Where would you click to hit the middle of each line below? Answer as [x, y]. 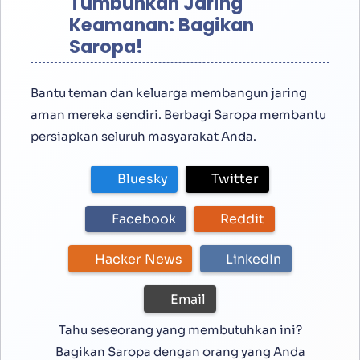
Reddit [242, 219]
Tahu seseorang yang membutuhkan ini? [180, 330]
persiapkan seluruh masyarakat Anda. [143, 136]
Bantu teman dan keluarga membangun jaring [169, 92]
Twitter [235, 179]
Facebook [144, 219]
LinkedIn [254, 259]
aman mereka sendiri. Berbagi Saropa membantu [178, 114]
